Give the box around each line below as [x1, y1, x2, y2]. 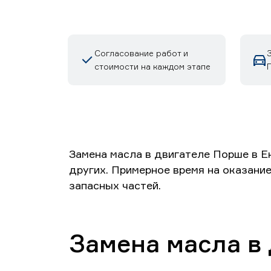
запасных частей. [69, 178, 161, 192]
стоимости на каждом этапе [94, 61, 211, 71]
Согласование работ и [94, 48, 188, 58]
